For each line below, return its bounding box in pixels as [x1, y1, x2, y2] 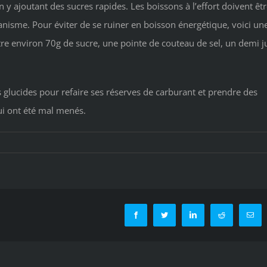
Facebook [139, 210, 166, 219]
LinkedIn [196, 210, 222, 219]
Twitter [167, 210, 187, 219]
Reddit [225, 210, 243, 219]
